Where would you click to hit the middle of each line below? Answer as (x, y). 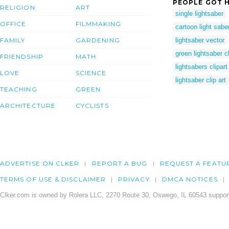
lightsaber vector (200, 40)
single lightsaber (199, 14)
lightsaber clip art (201, 80)
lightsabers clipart (201, 67)
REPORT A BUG (120, 163)
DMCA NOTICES (190, 179)
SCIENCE (91, 73)
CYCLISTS (92, 105)
